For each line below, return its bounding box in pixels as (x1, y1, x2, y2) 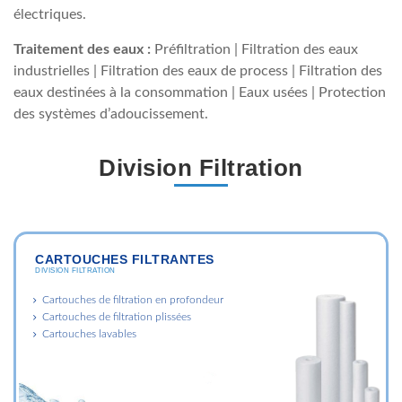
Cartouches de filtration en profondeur (42, 293, 223, 305)
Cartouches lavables (42, 328, 136, 339)
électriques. (13, 6, 86, 22)
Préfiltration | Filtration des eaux (151, 41, 358, 57)
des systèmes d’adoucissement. (13, 106, 208, 121)
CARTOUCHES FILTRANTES (35, 251, 214, 267)
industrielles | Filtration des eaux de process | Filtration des (13, 63, 382, 78)
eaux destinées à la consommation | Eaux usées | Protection (13, 84, 386, 100)
